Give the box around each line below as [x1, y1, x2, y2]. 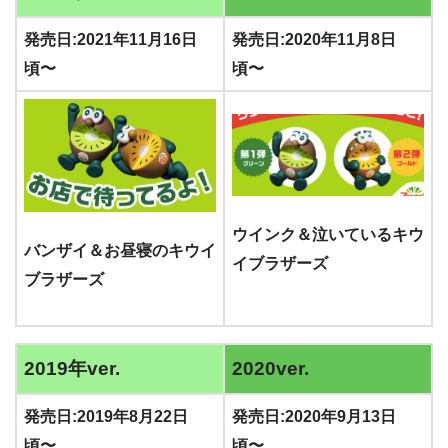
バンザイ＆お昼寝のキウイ [24, 241, 216, 259]
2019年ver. [24, 357, 120, 379]
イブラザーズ [232, 254, 328, 272]
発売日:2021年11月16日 [24, 30, 197, 48]
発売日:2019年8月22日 [24, 407, 188, 425]
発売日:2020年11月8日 [232, 30, 396, 48]
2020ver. [232, 357, 309, 379]
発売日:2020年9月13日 [232, 407, 396, 425]
